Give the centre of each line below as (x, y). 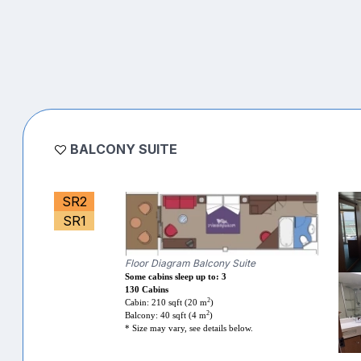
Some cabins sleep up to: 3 (176, 276)
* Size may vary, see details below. (189, 328)
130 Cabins (147, 289)
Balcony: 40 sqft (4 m (166, 315)
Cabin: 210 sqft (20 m (166, 302)
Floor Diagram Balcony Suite (191, 263)
